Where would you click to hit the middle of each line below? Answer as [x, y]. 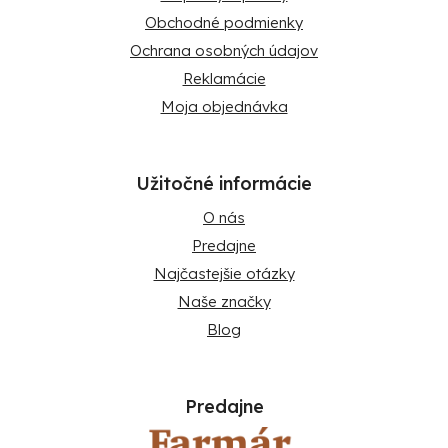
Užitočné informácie [224, 184]
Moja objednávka [224, 107]
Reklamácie [224, 79]
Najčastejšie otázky [224, 274]
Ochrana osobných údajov [224, 51]
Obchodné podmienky [224, 23]
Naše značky [224, 302]
